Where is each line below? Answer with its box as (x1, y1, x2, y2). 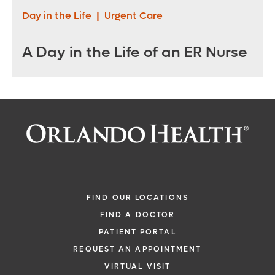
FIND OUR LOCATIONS (87, 193, 188, 203)
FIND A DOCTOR (99, 210, 176, 220)
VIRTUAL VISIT (104, 261, 171, 271)
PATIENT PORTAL (99, 227, 176, 237)
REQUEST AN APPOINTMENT (73, 244, 202, 254)
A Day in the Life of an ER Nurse (22, 43, 247, 63)
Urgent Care (104, 9, 163, 23)
